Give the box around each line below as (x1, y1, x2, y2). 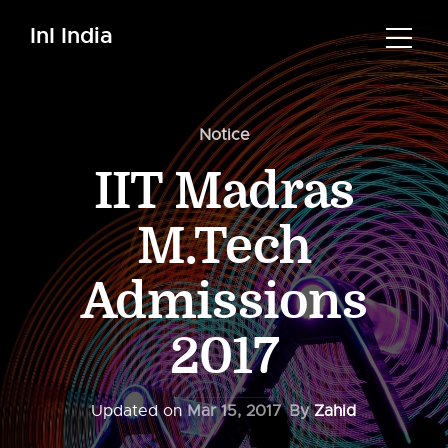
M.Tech (136, 218, 312, 276)
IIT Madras (93, 163, 355, 221)
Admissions (81, 273, 367, 331)
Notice (198, 125, 250, 145)
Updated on (90, 401, 187, 421)
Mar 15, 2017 (186, 401, 282, 421)
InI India (30, 21, 113, 50)
